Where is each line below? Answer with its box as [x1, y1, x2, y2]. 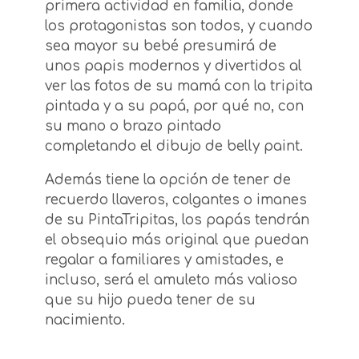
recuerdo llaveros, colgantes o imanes [45, 192, 307, 208]
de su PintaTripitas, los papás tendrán [45, 212, 309, 228]
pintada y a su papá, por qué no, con [45, 99, 304, 115]
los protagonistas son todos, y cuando [45, 18, 313, 34]
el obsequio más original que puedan [45, 232, 309, 248]
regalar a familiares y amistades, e [45, 252, 284, 268]
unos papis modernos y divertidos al [45, 58, 302, 75]
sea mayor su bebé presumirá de [45, 38, 276, 54]
